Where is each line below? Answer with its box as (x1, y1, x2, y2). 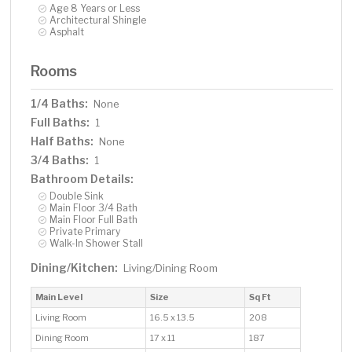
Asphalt (49, 26, 85, 38)
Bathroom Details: (31, 172, 134, 186)
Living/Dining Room (123, 262, 218, 275)
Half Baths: (31, 134, 94, 148)
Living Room (35, 312, 89, 324)
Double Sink (49, 190, 104, 203)
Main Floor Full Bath (49, 214, 138, 226)
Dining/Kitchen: (31, 261, 119, 275)
